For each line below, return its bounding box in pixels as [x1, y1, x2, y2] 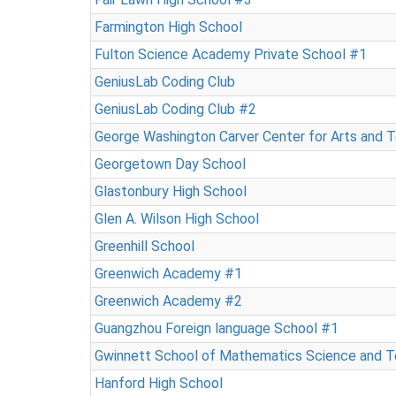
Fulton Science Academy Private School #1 [95, 46, 367, 63]
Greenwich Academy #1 [95, 265, 242, 282]
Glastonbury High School [95, 183, 247, 200]
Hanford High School [95, 375, 223, 392]
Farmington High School [95, 19, 242, 35]
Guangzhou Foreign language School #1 [95, 320, 339, 337]
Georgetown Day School [95, 156, 246, 172]
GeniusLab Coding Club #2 [95, 101, 256, 118]
